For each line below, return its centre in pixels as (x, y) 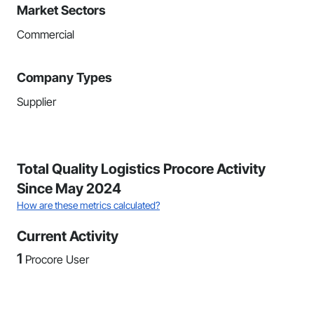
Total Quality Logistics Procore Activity (141, 169)
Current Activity (68, 236)
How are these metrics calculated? (88, 205)
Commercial (46, 34)
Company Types (64, 77)
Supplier (36, 102)
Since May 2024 (69, 189)
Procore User (57, 259)
